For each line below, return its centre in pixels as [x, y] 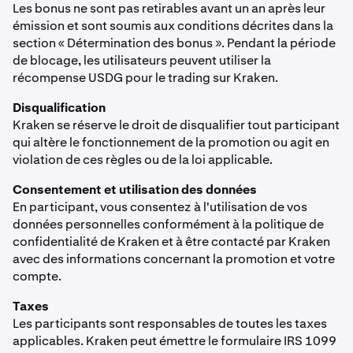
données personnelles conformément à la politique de [168, 224]
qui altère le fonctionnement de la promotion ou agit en [171, 142]
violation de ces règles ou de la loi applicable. [143, 160]
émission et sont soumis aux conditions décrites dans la [173, 26]
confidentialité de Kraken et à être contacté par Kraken [171, 242]
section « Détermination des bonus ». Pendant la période [174, 43]
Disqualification [59, 108]
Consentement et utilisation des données [135, 190]
